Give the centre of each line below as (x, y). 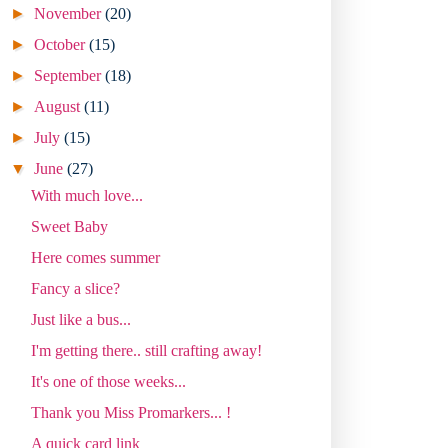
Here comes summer (95, 257)
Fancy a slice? (75, 288)
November (70, 13)
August (59, 106)
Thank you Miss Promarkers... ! (130, 412)
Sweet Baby (69, 226)
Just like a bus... (80, 319)
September (70, 75)
